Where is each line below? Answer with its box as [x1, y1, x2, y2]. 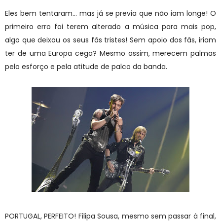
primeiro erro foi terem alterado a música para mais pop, [5, 21, 216, 32]
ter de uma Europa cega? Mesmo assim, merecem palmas [5, 48, 216, 58]
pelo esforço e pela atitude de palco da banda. [5, 61, 169, 72]
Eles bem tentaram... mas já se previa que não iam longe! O [5, 8, 216, 18]
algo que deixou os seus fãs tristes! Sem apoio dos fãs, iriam [5, 35, 216, 45]
